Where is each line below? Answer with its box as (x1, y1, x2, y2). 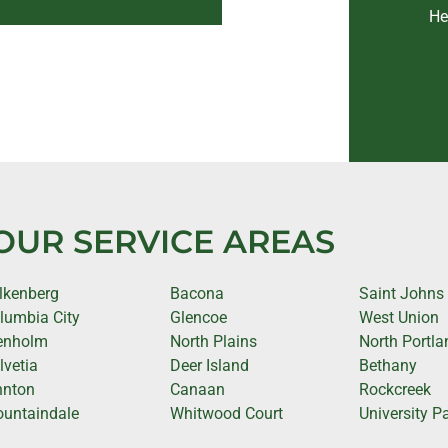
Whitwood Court (169, 403, 283, 423)
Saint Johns (359, 283, 445, 303)
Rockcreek (359, 379, 432, 399)
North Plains (169, 331, 257, 351)
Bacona (169, 283, 224, 303)
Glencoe (169, 307, 227, 327)
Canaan (169, 379, 225, 399)
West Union (359, 307, 440, 327)
